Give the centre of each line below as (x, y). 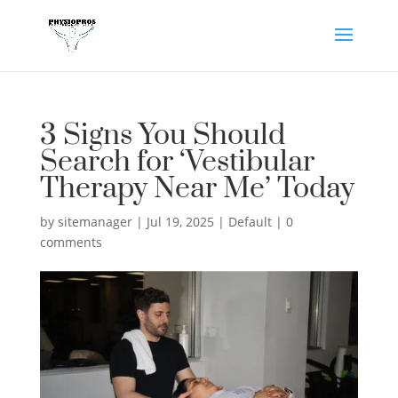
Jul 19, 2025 (180, 222)
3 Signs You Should (162, 135)
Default (250, 222)
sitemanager (95, 222)
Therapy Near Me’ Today (197, 189)
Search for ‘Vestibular (177, 162)
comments (71, 242)
